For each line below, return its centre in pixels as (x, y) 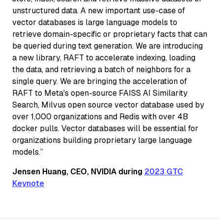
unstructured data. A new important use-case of (99, 10)
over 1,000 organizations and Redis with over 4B (100, 116)
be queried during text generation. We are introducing (108, 46)
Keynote (28, 183)
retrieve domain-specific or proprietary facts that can (110, 34)
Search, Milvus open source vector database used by (108, 105)
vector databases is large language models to (95, 22)
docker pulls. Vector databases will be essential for (105, 128)
